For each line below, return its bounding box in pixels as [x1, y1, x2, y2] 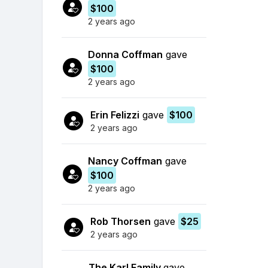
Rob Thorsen [90, 215, 151, 227]
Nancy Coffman [88, 154, 163, 167]
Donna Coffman [88, 48, 163, 60]
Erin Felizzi [90, 108, 139, 121]
